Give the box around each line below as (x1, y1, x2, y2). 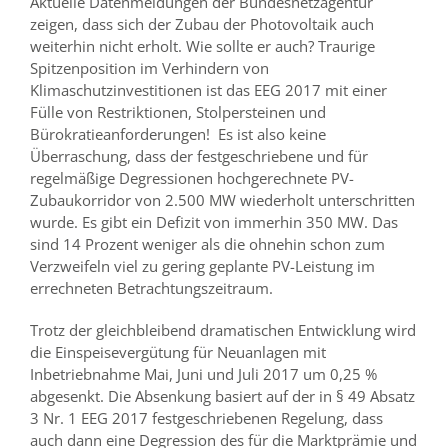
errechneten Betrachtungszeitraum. (30, 277, 273, 298)
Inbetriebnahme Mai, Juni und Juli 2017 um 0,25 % (30, 363, 377, 384)
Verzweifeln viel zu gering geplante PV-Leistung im (30, 255, 375, 276)
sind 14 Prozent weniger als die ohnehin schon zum (30, 233, 385, 254)
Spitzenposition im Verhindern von (30, 57, 269, 78)
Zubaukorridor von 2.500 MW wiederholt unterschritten (30, 189, 415, 210)
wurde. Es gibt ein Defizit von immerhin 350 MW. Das (30, 211, 398, 232)
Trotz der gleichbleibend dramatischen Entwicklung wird (30, 319, 416, 340)
